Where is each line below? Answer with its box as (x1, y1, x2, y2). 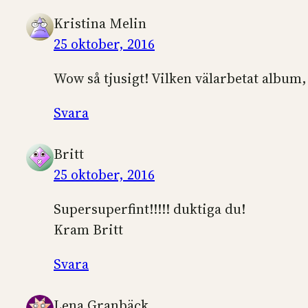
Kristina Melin (54, 13, 146, 33)
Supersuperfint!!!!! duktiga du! (54, 199, 245, 219)
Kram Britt (54, 219, 123, 239)
